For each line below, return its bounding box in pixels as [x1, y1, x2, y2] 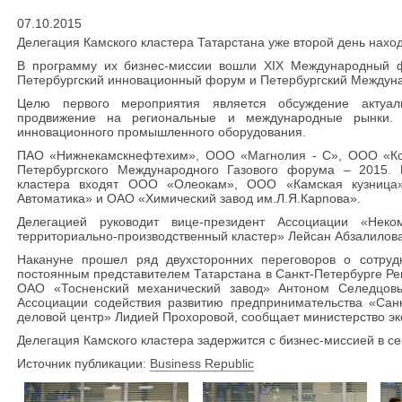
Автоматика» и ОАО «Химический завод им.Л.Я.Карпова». [17, 191, 361, 205]
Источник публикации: [17, 356, 150, 371]
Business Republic [150, 356, 254, 371]
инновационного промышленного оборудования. [17, 125, 306, 139]
